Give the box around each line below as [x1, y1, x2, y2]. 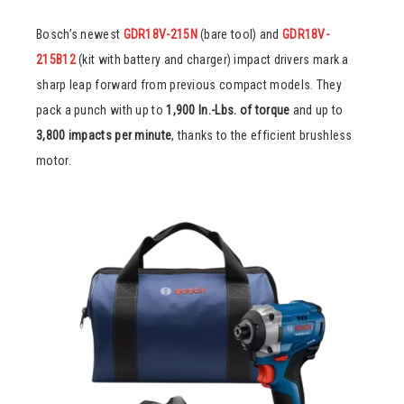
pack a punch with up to [36, 102, 167, 117]
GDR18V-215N [123, 26, 197, 41]
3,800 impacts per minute [36, 127, 172, 142]
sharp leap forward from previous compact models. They [36, 77, 342, 92]
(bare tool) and [197, 26, 282, 41]
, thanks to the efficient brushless [171, 127, 353, 142]
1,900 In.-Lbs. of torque [166, 102, 290, 117]
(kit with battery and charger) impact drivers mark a [75, 51, 349, 67]
